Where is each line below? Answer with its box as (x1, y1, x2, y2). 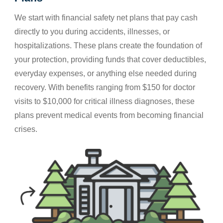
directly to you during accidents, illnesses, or (14, 27, 170, 36)
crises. (14, 125, 37, 134)
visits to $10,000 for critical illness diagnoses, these (14, 97, 195, 106)
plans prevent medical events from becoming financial (14, 111, 204, 120)
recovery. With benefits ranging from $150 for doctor (14, 83, 195, 92)
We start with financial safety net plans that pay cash (14, 13, 198, 22)
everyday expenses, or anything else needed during (14, 69, 197, 78)
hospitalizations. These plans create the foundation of (14, 41, 202, 50)
